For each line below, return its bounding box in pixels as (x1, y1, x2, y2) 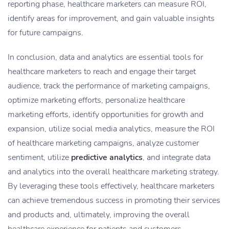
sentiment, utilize (8, 152, 71, 164)
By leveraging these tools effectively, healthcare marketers (8, 180, 215, 192)
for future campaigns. (8, 27, 83, 39)
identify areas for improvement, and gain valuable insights (8, 13, 215, 25)
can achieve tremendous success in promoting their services (8, 195, 220, 207)
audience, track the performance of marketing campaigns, (8, 80, 210, 92)
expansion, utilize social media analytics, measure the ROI (8, 123, 215, 135)
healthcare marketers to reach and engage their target (8, 66, 196, 78)
